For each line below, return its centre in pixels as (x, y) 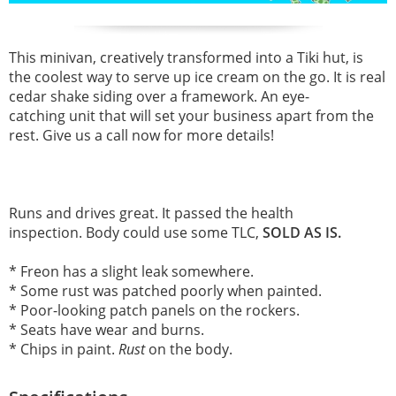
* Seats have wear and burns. (107, 329)
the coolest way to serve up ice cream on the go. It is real (197, 76)
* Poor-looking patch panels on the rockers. (154, 310)
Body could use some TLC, (174, 232)
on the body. (189, 349)
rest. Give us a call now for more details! (141, 135)
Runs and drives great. (85, 213)
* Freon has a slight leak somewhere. (131, 271)
